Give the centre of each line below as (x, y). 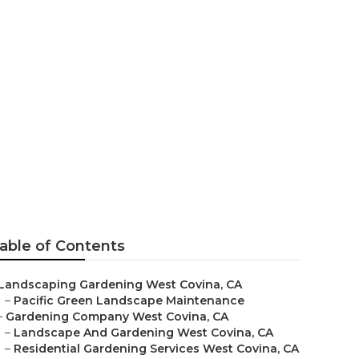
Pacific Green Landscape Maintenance (129, 301)
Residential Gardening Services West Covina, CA (156, 349)
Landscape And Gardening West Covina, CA (143, 333)
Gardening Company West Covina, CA (117, 317)
